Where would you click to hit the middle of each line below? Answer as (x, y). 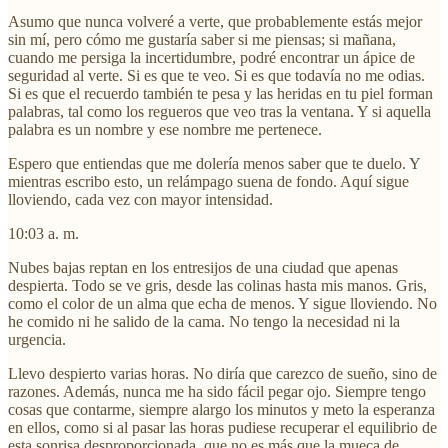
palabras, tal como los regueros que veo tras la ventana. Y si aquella (219, 111)
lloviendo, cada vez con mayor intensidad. (140, 199)
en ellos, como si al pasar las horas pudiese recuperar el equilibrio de (222, 427)
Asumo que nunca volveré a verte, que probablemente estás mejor (215, 21)
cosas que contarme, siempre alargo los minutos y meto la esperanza (221, 409)
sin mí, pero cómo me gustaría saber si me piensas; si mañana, (202, 39)
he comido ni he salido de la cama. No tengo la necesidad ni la (204, 321)
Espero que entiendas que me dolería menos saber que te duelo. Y (214, 163)
